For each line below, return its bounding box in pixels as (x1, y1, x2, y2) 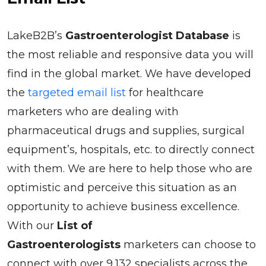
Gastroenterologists (7, 237, 121, 251)
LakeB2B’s (7, 28, 65, 42)
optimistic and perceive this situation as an (7, 180, 237, 194)
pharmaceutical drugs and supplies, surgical (7, 123, 245, 137)
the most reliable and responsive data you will (7, 47, 254, 61)
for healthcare (126, 85, 204, 99)
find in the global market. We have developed (7, 66, 251, 80)
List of (57, 218, 93, 232)
